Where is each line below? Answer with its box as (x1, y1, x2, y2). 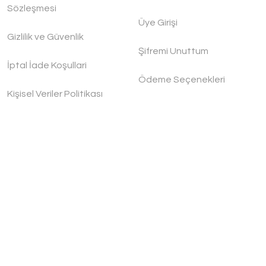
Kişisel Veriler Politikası (7, 89, 103, 99)
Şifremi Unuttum (138, 46, 208, 56)
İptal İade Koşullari (7, 61, 87, 70)
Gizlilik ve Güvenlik (7, 32, 84, 42)
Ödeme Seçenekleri (138, 75, 225, 84)
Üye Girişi (138, 18, 178, 27)
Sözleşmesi (7, 4, 57, 13)
